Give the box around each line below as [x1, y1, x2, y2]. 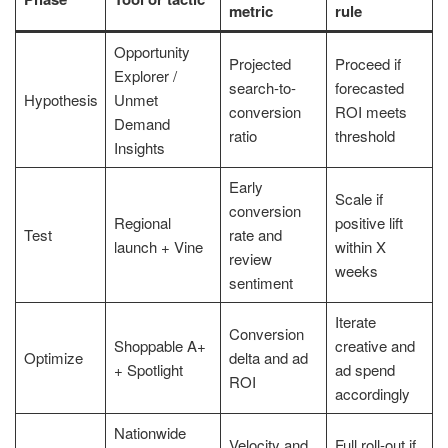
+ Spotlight [113, 358, 183, 380]
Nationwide [113, 421, 186, 443]
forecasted [334, 76, 404, 98]
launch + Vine [113, 235, 203, 257]
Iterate [334, 310, 376, 332]
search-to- [228, 76, 296, 98]
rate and [228, 223, 282, 245]
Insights [113, 136, 165, 158]
